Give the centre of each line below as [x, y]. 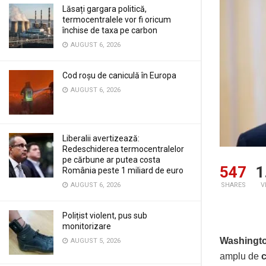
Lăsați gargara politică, [104, 9]
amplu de [240, 256]
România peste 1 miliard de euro [123, 170]
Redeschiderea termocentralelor [123, 149]
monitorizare [87, 226]
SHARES [233, 185]
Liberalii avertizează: [101, 138]
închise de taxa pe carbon [110, 30]
